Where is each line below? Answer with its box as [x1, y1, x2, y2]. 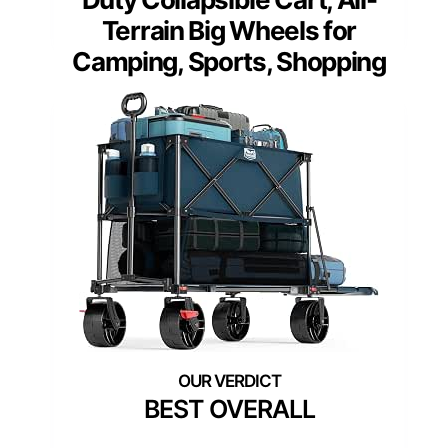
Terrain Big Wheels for [101, 15, 357, 47]
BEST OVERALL [143, 394, 315, 425]
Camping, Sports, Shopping [72, 46, 386, 78]
